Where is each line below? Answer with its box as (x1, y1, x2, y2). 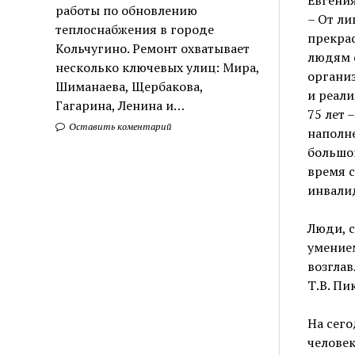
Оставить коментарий (67, 120, 173, 132)
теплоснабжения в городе (55, 20, 215, 38)
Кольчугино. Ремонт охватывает (55, 39, 250, 57)
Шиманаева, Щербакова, (55, 77, 204, 95)
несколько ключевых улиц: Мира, (55, 58, 260, 76)
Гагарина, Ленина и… (55, 96, 185, 114)
